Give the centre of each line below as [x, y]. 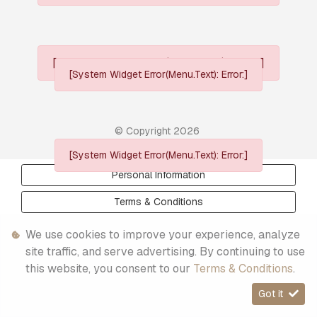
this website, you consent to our [109, 269]
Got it [272, 294]
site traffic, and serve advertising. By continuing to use [165, 252]
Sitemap [158, 227]
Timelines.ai [273, 310]
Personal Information [158, 175]
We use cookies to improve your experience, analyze [163, 235]
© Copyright [144, 131]
